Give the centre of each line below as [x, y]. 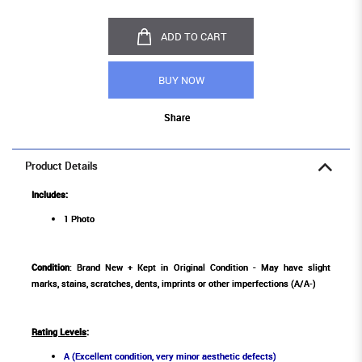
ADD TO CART [194, 37]
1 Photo [79, 219]
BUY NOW [181, 80]
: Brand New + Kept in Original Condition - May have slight [200, 267]
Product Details [61, 166]
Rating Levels [59, 332]
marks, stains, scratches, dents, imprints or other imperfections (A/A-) [174, 284]
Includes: [51, 195]
